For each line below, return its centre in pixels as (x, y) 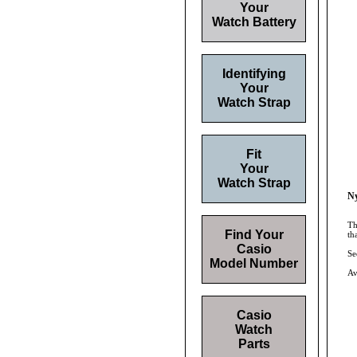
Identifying (254, 74)
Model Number (254, 263)
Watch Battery (254, 22)
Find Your (254, 235)
